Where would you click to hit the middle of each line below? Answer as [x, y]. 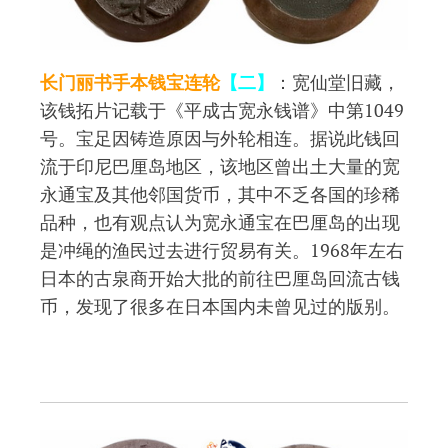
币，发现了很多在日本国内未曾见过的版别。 [220, 306]
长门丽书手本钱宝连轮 [130, 82]
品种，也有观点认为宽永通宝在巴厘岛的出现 [220, 222]
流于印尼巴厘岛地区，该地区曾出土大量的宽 [220, 166]
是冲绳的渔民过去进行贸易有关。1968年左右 [222, 250]
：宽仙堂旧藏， [337, 82]
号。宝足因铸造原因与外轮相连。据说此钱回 [220, 138]
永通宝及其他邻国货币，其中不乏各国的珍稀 [220, 194]
